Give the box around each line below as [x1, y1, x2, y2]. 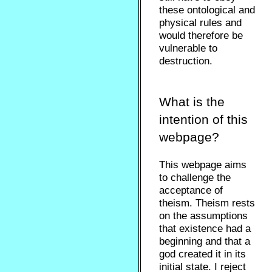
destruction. [159, 55, 213, 67]
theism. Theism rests [159, 197, 256, 209]
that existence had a [159, 223, 251, 234]
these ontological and [159, 4, 256, 16]
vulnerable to [159, 42, 218, 54]
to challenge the [159, 172, 231, 183]
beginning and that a [159, 236, 251, 247]
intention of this [159, 112, 248, 126]
